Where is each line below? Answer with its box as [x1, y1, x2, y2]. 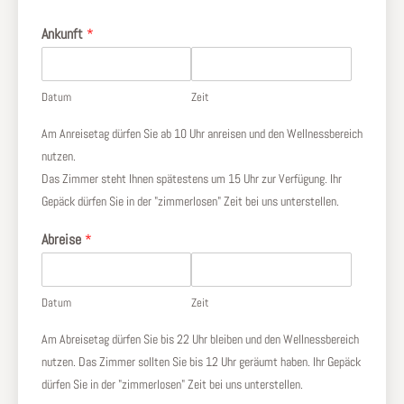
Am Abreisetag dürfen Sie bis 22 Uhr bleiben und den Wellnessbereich [41, 330, 359, 347]
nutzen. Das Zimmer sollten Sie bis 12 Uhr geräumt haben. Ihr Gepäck [41, 353, 361, 370]
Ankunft [41, 23, 87, 43]
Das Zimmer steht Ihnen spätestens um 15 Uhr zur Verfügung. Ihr [41, 170, 342, 187]
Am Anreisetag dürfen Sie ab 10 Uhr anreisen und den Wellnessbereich [41, 124, 363, 142]
